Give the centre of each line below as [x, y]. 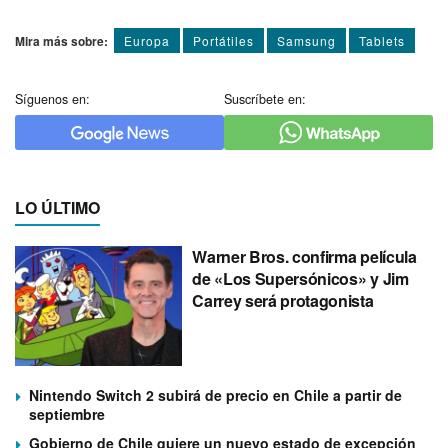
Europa [147, 41]
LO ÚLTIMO [57, 208]
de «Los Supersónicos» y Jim [300, 279]
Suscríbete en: [265, 99]
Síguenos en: [52, 99]
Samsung [306, 41]
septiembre [67, 413]
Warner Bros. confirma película [304, 257]
